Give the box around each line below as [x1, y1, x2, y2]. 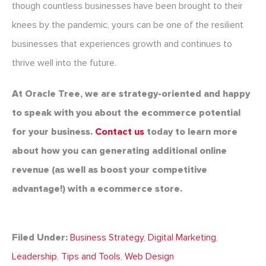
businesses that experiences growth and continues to [12, 38, 232, 50]
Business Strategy [70, 232, 144, 244]
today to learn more [144, 126, 237, 138]
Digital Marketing [148, 232, 216, 244]
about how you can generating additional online [12, 145, 227, 157]
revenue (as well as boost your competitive [12, 164, 207, 176]
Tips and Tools [61, 251, 121, 263]
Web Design [125, 251, 174, 263]
